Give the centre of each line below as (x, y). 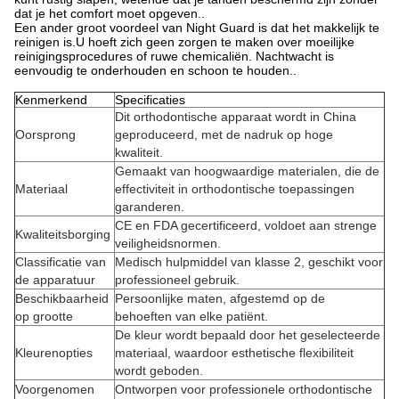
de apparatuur (55, 280)
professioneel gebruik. (177, 280)
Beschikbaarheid (62, 298)
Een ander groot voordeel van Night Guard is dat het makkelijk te (197, 28)
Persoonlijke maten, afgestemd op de (220, 298)
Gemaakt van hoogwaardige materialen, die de (247, 171)
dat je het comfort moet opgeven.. (110, 13)
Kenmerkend (51, 100)
